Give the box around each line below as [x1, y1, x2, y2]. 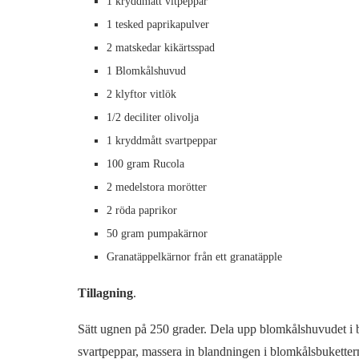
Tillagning [77, 286, 133, 301]
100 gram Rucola [106, 158, 184, 171]
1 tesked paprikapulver [106, 18, 209, 31]
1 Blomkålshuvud [106, 65, 186, 78]
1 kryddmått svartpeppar [106, 135, 217, 147]
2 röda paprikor [106, 204, 177, 217]
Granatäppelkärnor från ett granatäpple [106, 251, 282, 264]
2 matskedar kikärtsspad [106, 42, 215, 54]
